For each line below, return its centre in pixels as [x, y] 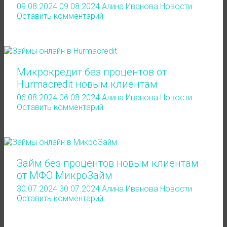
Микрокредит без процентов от [92, 72]
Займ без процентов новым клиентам [108, 163]
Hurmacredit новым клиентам [87, 84]
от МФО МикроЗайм [65, 175]
